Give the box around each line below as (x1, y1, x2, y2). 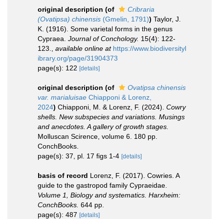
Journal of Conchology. (68, 35, 139, 43)
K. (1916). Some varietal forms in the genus (38, 25, 173, 33)
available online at (55, 44, 111, 52)
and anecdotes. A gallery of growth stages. (38, 123, 169, 131)
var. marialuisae (38, 93, 87, 101)
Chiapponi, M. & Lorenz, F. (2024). (58, 103, 166, 111)
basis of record (38, 172, 88, 179)
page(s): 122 (38, 64, 79, 72)
